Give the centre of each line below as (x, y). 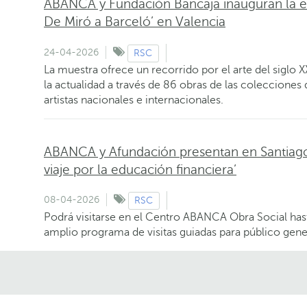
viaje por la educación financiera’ (140, 169)
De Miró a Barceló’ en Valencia (135, 21)
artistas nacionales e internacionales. (134, 100)
